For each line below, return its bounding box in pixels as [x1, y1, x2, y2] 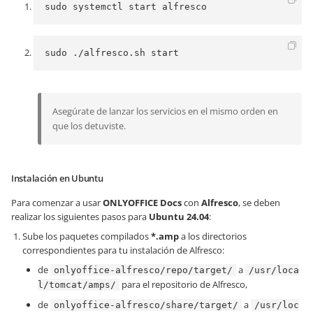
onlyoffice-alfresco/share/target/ [54, 300, 238, 310]
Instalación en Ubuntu [11, 172, 103, 184]
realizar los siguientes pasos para [11, 210, 149, 223]
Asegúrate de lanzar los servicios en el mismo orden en [52, 105, 278, 117]
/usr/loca [249, 265, 299, 275]
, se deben [238, 196, 280, 209]
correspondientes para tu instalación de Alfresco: [22, 244, 224, 256]
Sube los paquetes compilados [22, 230, 151, 242]
